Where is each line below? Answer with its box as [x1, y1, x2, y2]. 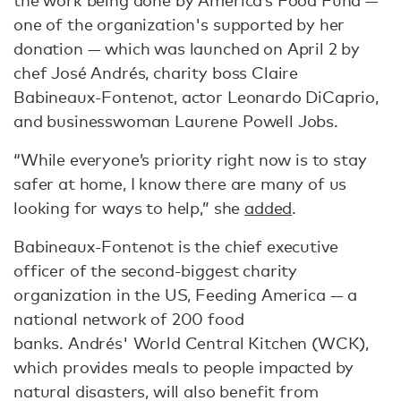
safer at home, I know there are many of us [13, 174, 347, 193]
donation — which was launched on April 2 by [13, 38, 361, 58]
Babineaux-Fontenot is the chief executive [13, 236, 338, 256]
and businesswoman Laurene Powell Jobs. [13, 111, 343, 131]
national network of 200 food [13, 309, 244, 328]
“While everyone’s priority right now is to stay [13, 149, 367, 169]
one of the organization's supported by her [13, 14, 346, 34]
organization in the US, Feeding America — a [13, 285, 358, 304]
